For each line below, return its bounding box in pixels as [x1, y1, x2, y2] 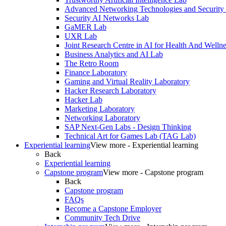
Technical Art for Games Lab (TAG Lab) [65, 132, 196, 141]
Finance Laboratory [65, 68, 127, 77]
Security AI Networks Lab [65, 14, 149, 23]
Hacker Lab [65, 95, 102, 104]
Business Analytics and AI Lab [65, 50, 163, 59]
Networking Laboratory [65, 114, 140, 123]
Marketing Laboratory [65, 104, 135, 114]
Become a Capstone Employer [65, 204, 161, 213]
